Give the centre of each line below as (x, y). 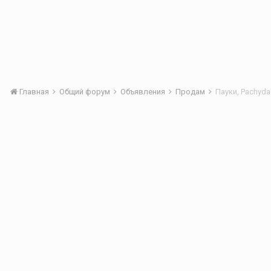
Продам (191, 92)
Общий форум (86, 92)
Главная (34, 92)
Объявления (144, 92)
